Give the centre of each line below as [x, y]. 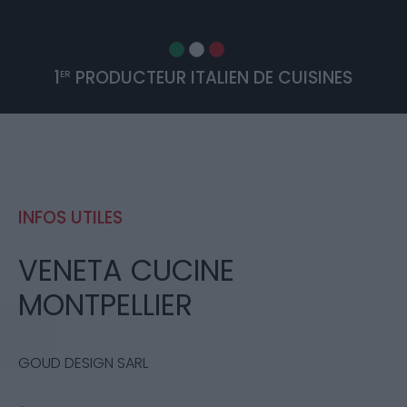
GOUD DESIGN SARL [83, 363]
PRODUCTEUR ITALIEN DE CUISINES [212, 78]
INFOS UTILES [70, 218]
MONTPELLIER [105, 305]
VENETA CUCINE [126, 270]
